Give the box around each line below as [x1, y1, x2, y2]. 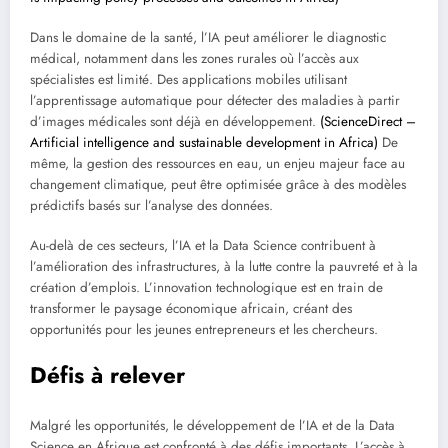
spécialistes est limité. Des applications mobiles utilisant [30, 69, 347, 89]
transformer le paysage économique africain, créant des [30, 299, 352, 319]
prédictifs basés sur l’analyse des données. [30, 195, 273, 215]
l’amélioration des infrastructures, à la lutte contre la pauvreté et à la [30, 257, 418, 277]
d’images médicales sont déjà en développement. [30, 111, 320, 131]
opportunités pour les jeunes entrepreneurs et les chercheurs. [30, 320, 378, 340]
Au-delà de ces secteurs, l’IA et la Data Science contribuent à [30, 236, 376, 256]
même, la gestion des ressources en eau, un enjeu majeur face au [30, 153, 405, 173]
